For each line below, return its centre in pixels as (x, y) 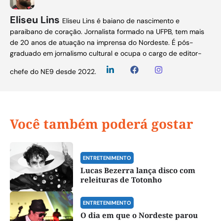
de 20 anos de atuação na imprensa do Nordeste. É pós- (102, 42)
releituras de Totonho (121, 179)
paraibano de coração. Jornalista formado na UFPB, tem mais (107, 31)
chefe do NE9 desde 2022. (53, 71)
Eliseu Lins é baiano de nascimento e (121, 20)
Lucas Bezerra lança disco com (138, 170)
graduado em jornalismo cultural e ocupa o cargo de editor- (106, 53)
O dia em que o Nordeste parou (139, 215)
